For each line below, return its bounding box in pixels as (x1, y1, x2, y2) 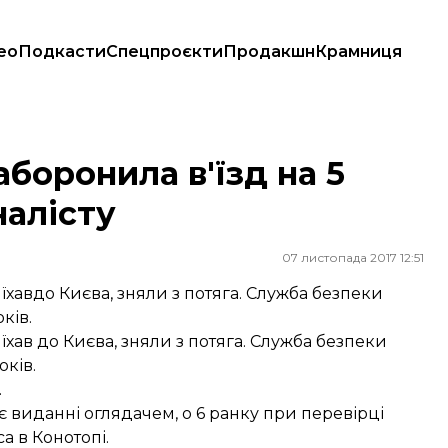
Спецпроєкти (106, 42, 223, 61)
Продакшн (223, 42, 315, 61)
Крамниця (315, 42, 402, 61)
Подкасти (18, 42, 106, 61)
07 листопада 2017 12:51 (282, 250, 424, 265)
